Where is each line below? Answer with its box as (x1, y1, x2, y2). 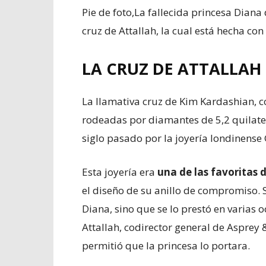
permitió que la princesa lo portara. (82, 238, 250, 252)
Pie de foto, (82, 5, 134, 19)
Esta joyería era (82, 164, 157, 179)
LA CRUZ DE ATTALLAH (82, 57, 261, 80)
